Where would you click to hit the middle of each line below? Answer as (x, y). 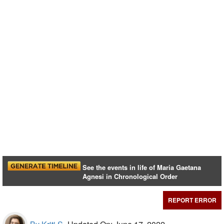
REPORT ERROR (192, 200)
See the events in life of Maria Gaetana (142, 167)
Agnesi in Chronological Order (130, 176)
